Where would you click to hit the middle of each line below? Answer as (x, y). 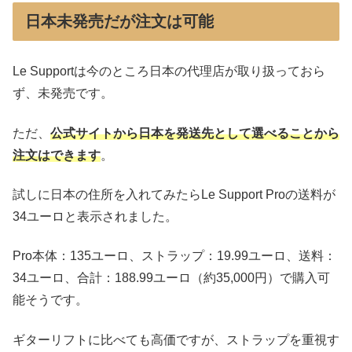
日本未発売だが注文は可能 (119, 21)
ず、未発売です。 (63, 93)
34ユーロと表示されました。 (95, 216)
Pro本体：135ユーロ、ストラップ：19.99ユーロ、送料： (174, 256)
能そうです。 (50, 300)
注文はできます (57, 155)
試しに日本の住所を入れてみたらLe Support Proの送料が (174, 194)
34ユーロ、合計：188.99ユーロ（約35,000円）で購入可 (171, 278)
